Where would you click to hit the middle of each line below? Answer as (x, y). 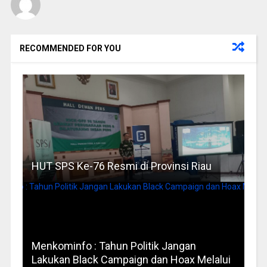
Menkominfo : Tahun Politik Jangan (114, 246)
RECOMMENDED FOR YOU (70, 49)
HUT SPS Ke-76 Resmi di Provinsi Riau (121, 166)
